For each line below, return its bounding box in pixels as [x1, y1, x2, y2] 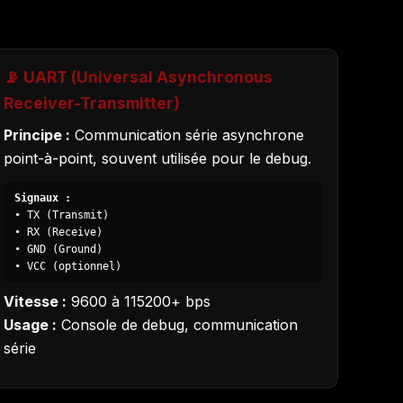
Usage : [3, 316, 57, 335]
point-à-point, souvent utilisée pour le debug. [3, 148, 311, 167]
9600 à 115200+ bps [66, 292, 210, 311]
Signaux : [13, 192, 71, 205]
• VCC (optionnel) [13, 260, 121, 273]
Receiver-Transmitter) [3, 93, 180, 112]
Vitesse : [3, 292, 67, 311]
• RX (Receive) [13, 226, 103, 239]
